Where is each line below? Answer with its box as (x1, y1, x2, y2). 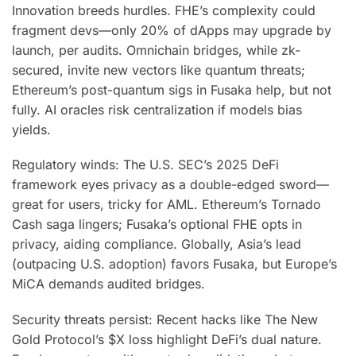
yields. (12, 121, 51, 137)
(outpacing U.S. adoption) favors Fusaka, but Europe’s (12, 256, 337, 273)
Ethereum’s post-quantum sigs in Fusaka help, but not (12, 81, 331, 98)
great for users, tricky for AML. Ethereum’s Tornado (12, 196, 321, 213)
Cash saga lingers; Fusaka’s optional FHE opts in (12, 216, 302, 233)
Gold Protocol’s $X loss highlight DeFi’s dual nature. (12, 331, 322, 347)
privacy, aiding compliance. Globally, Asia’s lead (12, 236, 301, 253)
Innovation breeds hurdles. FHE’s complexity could (12, 2, 315, 18)
